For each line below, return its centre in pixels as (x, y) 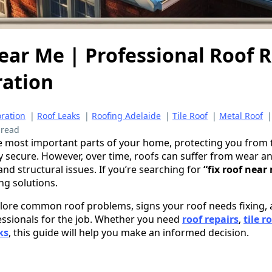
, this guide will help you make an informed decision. (129, 232)
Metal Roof (241, 115)
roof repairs (210, 219)
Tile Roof (190, 115)
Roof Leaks (59, 115)
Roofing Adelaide (126, 115)
